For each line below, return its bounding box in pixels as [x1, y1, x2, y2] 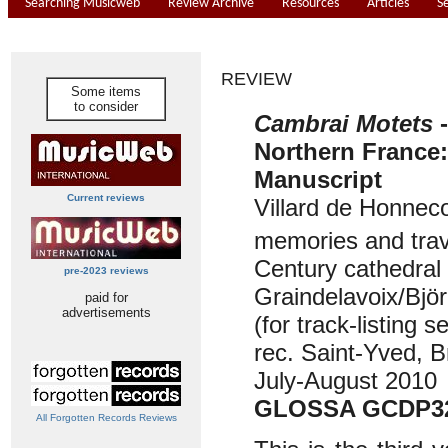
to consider [74, 99, 138, 114]
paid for [84, 290, 128, 305]
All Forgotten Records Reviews [35, 412, 177, 423]
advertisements [61, 305, 151, 320]
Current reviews [67, 192, 145, 203]
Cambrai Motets [254, 110, 433, 137]
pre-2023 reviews [63, 265, 149, 276]
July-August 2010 [254, 367, 437, 395]
